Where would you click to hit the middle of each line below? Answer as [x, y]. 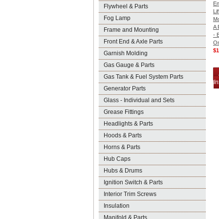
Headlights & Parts [128, 124]
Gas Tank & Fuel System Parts [143, 77]
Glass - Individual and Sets [139, 100]
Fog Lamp [117, 18]
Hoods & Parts [123, 135]
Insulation [117, 206]
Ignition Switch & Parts [133, 182]
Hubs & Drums [123, 171]
